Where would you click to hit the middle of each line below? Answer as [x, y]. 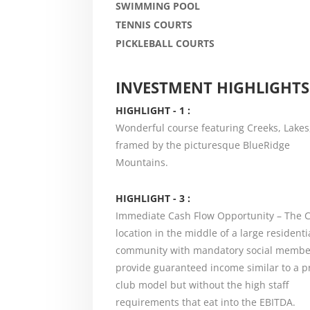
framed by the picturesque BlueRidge [202, 145]
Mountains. [142, 162]
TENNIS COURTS [154, 24]
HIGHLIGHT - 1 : [153, 110]
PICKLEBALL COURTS [165, 43]
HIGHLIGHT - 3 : [153, 198]
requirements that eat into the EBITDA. [205, 302]
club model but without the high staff [202, 284]
